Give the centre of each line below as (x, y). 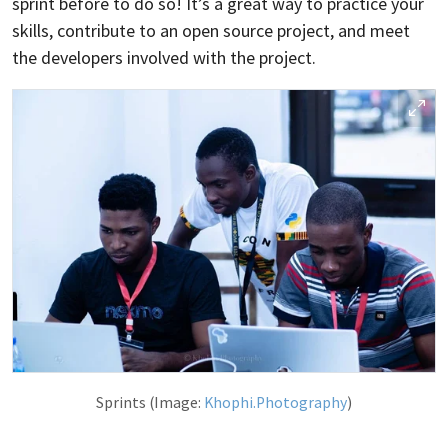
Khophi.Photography (275, 402)
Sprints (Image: (150, 402)
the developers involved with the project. (164, 58)
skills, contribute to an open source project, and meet (211, 31)
